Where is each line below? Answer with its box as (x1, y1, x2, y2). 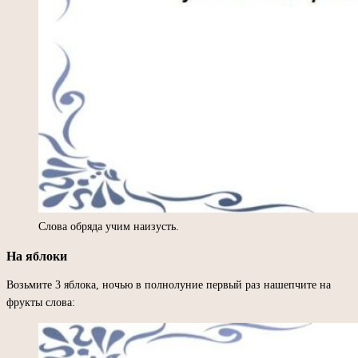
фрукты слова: (6, 296, 75, 308)
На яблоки (6, 249, 67, 263)
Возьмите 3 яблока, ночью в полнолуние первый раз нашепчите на (6, 278, 331, 291)
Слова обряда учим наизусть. (38, 220, 179, 233)
